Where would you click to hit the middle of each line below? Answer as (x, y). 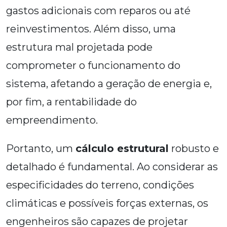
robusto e (194, 149)
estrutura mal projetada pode (79, 47)
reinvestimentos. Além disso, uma (91, 29)
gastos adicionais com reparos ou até (98, 11)
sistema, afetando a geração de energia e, (109, 84)
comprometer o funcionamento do (93, 66)
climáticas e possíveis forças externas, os (107, 203)
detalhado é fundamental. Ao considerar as (112, 167)
